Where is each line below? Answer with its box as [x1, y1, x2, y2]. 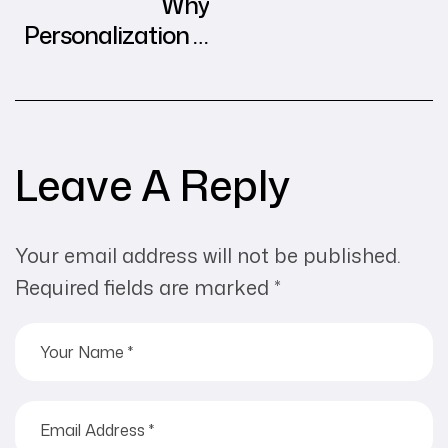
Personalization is [24, 17, 209, 52]
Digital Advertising [17, 77, 209, 112]
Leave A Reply [15, 154, 290, 214]
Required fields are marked [15, 272, 274, 301]
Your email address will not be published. [15, 240, 401, 269]
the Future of [75, 47, 209, 82]
